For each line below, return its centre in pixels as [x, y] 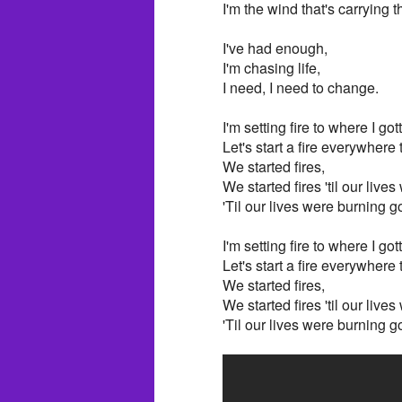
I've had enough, [275, 48]
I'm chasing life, [271, 68]
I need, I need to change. [301, 88]
